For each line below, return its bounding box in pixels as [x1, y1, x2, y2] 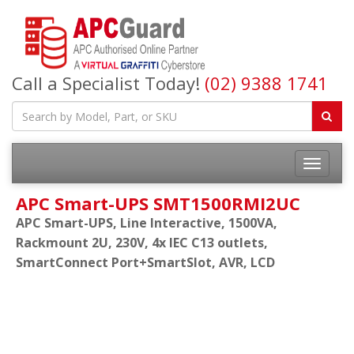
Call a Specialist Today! [12, 71, 205, 95]
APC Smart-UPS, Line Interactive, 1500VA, [16, 214, 277, 232]
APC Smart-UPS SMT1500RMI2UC [16, 191, 300, 215]
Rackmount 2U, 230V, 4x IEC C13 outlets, [16, 234, 268, 251]
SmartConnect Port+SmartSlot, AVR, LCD [16, 254, 275, 271]
